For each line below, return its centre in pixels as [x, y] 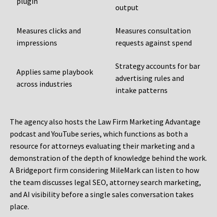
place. [19, 207]
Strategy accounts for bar [158, 66]
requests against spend [154, 43]
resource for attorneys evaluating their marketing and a [102, 146]
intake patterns [141, 90]
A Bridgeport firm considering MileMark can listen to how [104, 170]
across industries [44, 84]
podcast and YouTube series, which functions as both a [99, 134]
